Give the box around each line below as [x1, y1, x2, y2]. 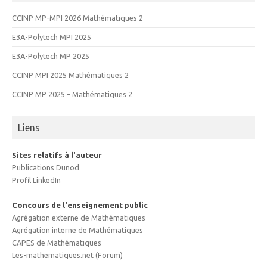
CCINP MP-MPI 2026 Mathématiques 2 [12, 14, 143, 22]
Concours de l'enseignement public [12, 201, 148, 209]
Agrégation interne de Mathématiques [12, 226, 143, 234]
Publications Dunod [12, 163, 79, 172]
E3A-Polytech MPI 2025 [12, 33, 91, 41]
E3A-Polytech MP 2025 [12, 52, 89, 60]
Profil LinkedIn [12, 176, 61, 184]
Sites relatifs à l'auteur [12, 151, 102, 159]
